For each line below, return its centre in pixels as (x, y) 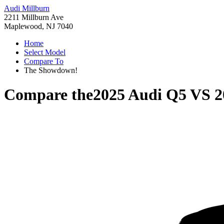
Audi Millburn (27, 8)
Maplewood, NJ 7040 (38, 26)
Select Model (45, 52)
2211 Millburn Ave (34, 17)
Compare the (48, 95)
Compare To (44, 61)
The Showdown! (51, 70)
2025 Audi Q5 (140, 95)
